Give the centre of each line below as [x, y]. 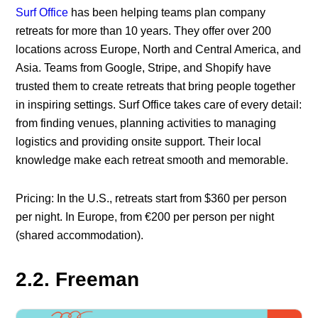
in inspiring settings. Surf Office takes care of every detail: [159, 105]
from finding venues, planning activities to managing [146, 124]
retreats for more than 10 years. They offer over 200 [144, 31]
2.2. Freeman [78, 280]
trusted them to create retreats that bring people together [156, 87]
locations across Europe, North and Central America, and [159, 50]
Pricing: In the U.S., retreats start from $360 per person [152, 199]
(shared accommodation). [80, 236]
